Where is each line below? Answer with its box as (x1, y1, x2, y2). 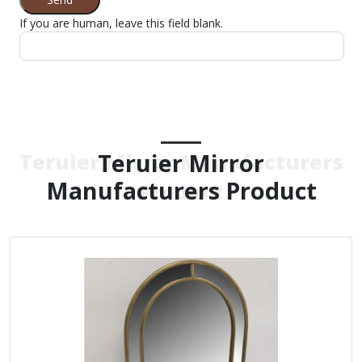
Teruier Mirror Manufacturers (19, 147, 343, 175)
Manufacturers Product (45, 174, 317, 206)
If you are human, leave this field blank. (19, 15, 223, 31)
